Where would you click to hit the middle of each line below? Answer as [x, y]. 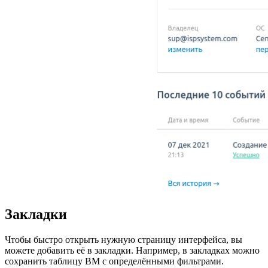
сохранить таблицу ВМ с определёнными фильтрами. [114, 261]
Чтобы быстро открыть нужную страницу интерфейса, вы [124, 239]
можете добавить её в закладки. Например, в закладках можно [132, 250]
